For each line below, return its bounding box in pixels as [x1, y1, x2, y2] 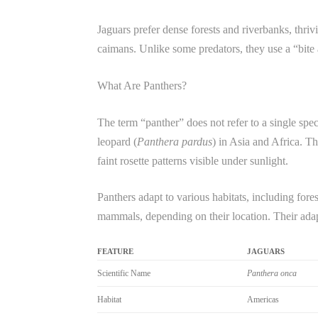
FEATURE [97, 247, 133, 256]
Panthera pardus [137, 136, 212, 148]
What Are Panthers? [97, 79, 187, 92]
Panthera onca [247, 268, 297, 278]
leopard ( [97, 136, 137, 148]
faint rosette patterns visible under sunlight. [97, 155, 288, 167]
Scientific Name [97, 268, 150, 278]
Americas [247, 295, 279, 305]
